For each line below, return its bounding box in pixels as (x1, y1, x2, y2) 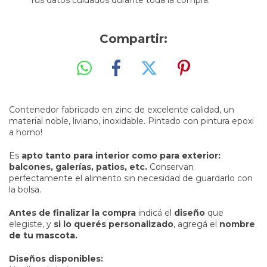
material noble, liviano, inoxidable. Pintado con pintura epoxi (9, 115, 254, 126)
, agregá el (173, 218, 219, 229)
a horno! (9, 126, 42, 138)
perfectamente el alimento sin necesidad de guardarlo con (9, 172, 253, 184)
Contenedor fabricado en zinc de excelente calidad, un (9, 104, 234, 115)
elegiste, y (9, 218, 54, 229)
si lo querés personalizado (54, 218, 173, 229)
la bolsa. (9, 184, 41, 195)
